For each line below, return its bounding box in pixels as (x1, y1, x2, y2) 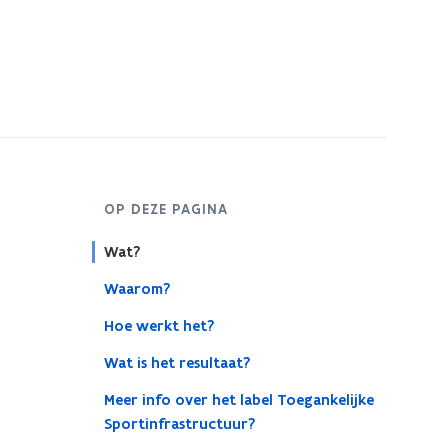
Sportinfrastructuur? (103, 414, 255, 434)
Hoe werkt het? (103, 316, 214, 336)
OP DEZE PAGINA (103, 200, 228, 218)
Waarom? (103, 279, 170, 299)
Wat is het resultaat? (103, 353, 250, 373)
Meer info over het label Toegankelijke (103, 390, 374, 410)
